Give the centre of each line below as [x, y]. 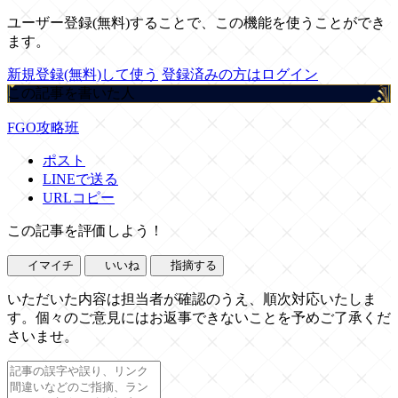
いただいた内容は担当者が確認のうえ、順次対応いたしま [192, 298]
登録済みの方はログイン [240, 74]
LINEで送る [80, 179]
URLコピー [79, 197]
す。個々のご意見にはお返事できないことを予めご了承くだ [199, 317]
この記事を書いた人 [71, 92]
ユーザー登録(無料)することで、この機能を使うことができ [196, 22]
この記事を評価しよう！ [85, 230]
